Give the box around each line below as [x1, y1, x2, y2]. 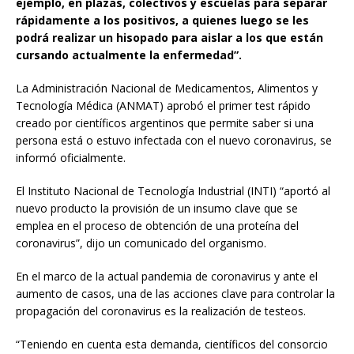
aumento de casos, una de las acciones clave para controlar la [16, 286, 335, 302]
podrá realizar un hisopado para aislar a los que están [16, 30, 323, 46]
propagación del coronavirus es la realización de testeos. [16, 303, 306, 319]
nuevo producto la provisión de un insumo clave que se [16, 201, 298, 217]
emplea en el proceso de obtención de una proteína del [16, 218, 299, 234]
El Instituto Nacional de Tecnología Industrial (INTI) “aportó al [16, 183, 330, 199]
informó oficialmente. [16, 150, 126, 166]
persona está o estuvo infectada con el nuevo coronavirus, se [16, 133, 332, 149]
